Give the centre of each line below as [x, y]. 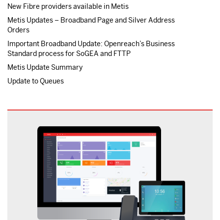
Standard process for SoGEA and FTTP [69, 53]
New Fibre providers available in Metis [68, 6]
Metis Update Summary [45, 67]
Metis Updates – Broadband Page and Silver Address [91, 20]
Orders [18, 30]
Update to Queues [36, 81]
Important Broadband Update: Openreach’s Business [91, 43]
